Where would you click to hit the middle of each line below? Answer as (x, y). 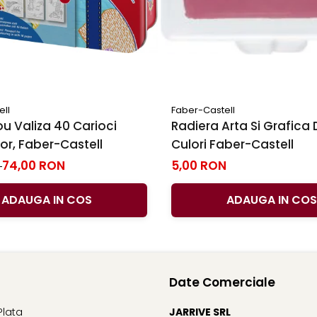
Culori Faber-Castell (232, 144)
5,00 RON (199, 165)
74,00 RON (34, 165)
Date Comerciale (222, 282)
